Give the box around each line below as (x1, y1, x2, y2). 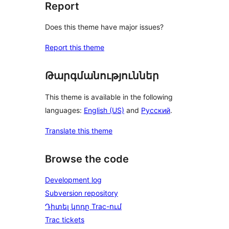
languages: (45, 105, 84, 114)
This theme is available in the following (45, 92, 173, 101)
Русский (141, 105, 170, 114)
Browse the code (45, 152, 129, 165)
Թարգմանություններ (45, 70, 159, 82)
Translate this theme (45, 126, 112, 135)
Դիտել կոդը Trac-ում (45, 202, 122, 211)
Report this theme (45, 43, 104, 52)
